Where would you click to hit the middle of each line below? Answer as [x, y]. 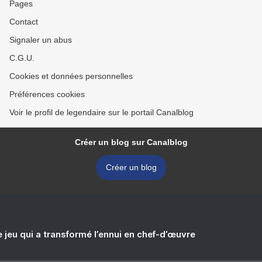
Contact [24, 22]
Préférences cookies [47, 94]
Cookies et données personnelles [71, 76]
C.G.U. [22, 58]
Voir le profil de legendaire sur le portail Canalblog [101, 112]
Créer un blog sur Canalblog [131, 142]
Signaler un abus [41, 40]
